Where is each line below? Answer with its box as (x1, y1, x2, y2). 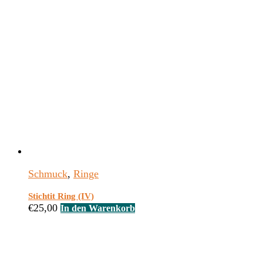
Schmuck (28, 168, 68, 180)
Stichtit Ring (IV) (28, 191, 94, 201)
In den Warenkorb (60, 203, 135, 214)
